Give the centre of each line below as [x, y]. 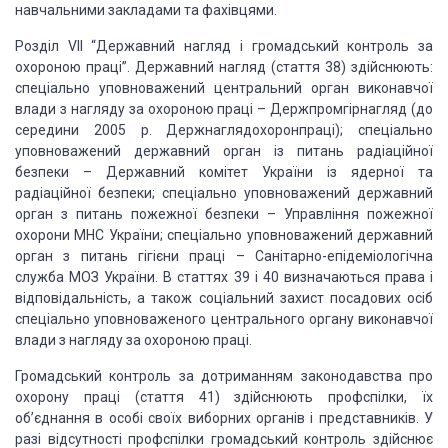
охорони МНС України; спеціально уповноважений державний [224, 235]
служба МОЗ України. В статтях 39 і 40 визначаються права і [224, 277]
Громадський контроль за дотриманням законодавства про [224, 376]
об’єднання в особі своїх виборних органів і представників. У [224, 418]
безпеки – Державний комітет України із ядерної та [224, 172]
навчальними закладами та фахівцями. [146, 10]
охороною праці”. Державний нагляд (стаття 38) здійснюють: [224, 67]
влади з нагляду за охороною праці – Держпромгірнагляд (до [224, 109]
